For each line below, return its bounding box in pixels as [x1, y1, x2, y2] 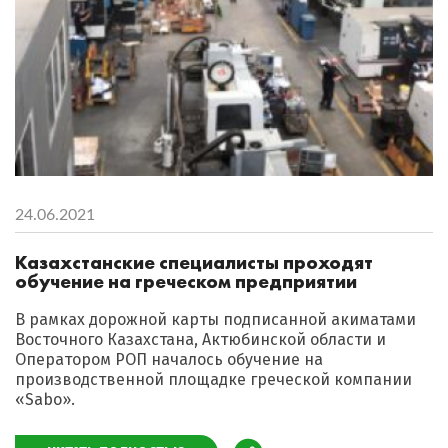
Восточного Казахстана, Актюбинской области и [15, 330, 386, 350]
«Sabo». [15, 390, 75, 410]
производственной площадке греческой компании [15, 370, 412, 390]
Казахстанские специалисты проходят [15, 250, 373, 276]
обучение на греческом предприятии [15, 269, 357, 295]
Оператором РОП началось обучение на [15, 350, 323, 370]
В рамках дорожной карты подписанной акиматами [15, 310, 416, 330]
